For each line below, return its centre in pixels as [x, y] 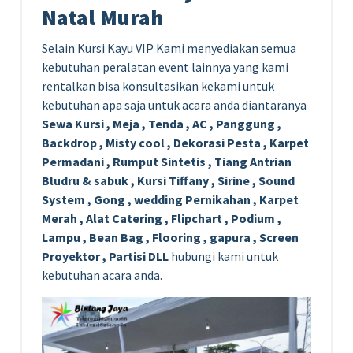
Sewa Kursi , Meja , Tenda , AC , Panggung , [162, 124]
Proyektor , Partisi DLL [105, 256]
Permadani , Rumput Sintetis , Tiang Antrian [167, 162]
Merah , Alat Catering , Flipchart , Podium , [162, 219]
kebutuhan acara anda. [102, 275]
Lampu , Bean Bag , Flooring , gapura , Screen [170, 238]
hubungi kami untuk [223, 256]
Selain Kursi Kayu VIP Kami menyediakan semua [169, 48]
